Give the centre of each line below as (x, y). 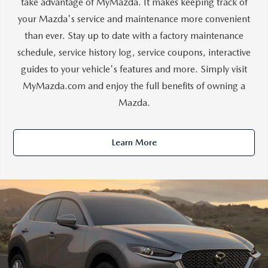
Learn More (134, 143)
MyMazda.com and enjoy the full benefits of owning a (134, 86)
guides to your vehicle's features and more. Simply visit (134, 69)
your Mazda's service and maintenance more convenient (134, 19)
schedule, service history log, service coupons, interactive (134, 53)
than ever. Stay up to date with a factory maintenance (134, 36)
